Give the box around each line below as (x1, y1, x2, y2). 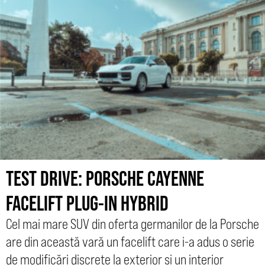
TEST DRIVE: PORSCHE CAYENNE (6, 166, 204, 190)
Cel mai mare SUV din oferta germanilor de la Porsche (6, 216, 259, 232)
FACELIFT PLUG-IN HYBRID (6, 191, 169, 215)
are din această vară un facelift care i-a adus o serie (6, 234, 254, 250)
